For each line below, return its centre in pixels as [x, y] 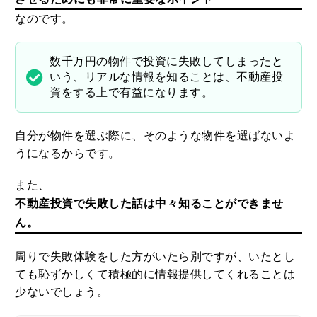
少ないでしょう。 [62, 292]
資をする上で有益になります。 [132, 92]
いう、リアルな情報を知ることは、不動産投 [167, 76]
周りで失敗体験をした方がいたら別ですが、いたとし [155, 256]
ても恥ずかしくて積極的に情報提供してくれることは [155, 274]
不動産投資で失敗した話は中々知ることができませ [149, 203]
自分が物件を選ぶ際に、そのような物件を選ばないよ [155, 135]
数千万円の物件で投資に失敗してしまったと [167, 61]
